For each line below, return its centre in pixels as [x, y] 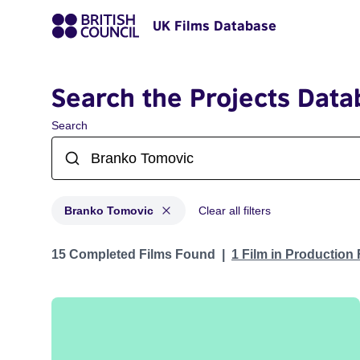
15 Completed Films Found [133, 254]
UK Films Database [215, 26]
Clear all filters [235, 211]
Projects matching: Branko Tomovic [151, 246]
